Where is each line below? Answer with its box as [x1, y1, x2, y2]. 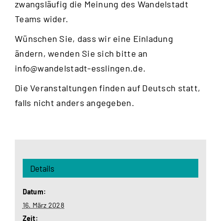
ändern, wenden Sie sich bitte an [15, 47, 148, 59]
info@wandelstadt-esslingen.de [15, 62, 143, 74]
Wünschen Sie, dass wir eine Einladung [15, 33, 173, 44]
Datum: [22, 187, 46, 196]
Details [30, 163, 54, 174]
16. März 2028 [22, 201, 65, 210]
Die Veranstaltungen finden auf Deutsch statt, [15, 82, 201, 93]
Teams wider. [15, 13, 69, 24]
